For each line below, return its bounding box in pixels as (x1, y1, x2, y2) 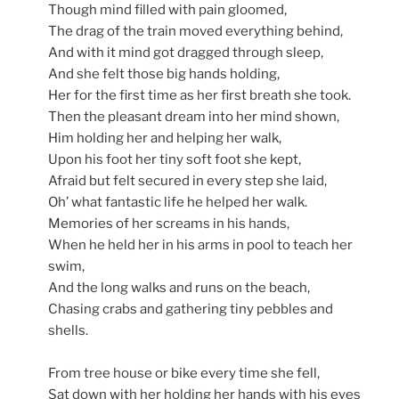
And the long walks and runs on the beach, (48, 280, 310, 297)
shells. (48, 322, 88, 339)
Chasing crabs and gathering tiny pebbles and (48, 301, 333, 318)
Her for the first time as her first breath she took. (48, 87, 351, 104)
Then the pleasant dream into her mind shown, (48, 109, 339, 126)
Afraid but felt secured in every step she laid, (48, 173, 327, 190)
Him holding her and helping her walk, (48, 130, 281, 147)
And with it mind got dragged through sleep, (48, 45, 323, 61)
